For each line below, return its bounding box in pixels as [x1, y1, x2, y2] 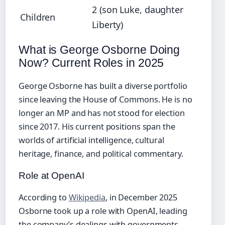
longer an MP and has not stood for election [19, 107, 185, 119]
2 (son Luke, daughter [92, 4, 183, 16]
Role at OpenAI [19, 170, 84, 181]
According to [19, 191, 69, 203]
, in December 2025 [105, 191, 178, 203]
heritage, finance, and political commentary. [19, 148, 183, 159]
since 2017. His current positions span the [19, 121, 175, 132]
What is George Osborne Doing [19, 43, 180, 57]
